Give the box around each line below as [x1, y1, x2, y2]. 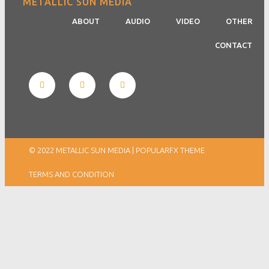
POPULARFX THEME [136, 145, 205, 154]
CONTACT [215, 40, 252, 49]
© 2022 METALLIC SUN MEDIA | [29, 145, 136, 154]
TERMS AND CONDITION [29, 169, 114, 178]
